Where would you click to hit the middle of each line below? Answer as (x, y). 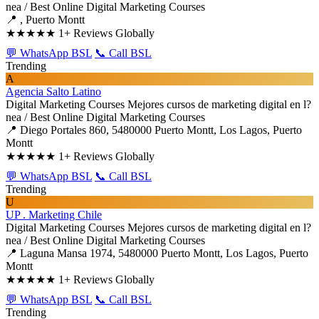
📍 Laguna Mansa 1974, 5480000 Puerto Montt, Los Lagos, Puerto (157, 253)
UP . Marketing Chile (54, 215)
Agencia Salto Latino (53, 91)
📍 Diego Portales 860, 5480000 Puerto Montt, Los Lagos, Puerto (154, 130)
